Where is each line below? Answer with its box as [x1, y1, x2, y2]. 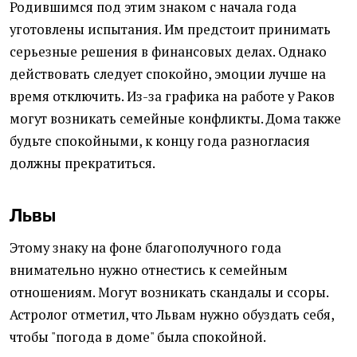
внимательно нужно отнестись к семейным [10, 261, 288, 280]
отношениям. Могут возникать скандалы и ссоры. [10, 284, 328, 302]
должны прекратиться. [10, 155, 155, 173]
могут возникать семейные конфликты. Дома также [10, 110, 341, 128]
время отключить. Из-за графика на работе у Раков [10, 88, 335, 106]
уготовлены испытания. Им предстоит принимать [10, 21, 331, 39]
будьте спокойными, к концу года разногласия [10, 132, 310, 151]
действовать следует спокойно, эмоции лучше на [10, 65, 326, 84]
